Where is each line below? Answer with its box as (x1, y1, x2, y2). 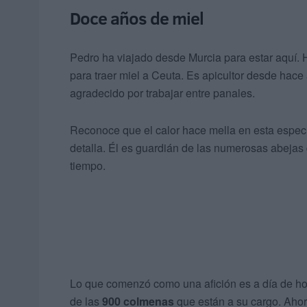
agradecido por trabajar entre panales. (70, 85, 255, 101)
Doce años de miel (70, 6, 204, 31)
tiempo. (70, 158, 106, 174)
